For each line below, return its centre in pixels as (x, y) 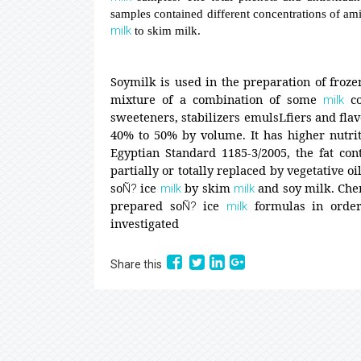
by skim (207, 188)
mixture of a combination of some (217, 99)
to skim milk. (166, 31)
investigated (145, 223)
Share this (139, 264)
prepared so (146, 205)
